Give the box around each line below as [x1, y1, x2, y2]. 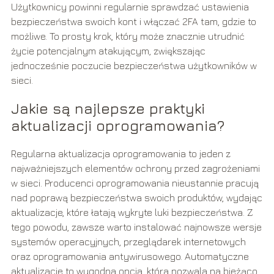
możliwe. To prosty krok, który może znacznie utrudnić [10, 31, 245, 42]
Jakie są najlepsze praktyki [10, 100, 205, 117]
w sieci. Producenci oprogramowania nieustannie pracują [10, 177, 259, 189]
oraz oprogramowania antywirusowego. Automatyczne [10, 251, 249, 262]
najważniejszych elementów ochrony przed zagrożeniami [10, 163, 260, 174]
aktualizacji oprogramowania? [10, 117, 224, 135]
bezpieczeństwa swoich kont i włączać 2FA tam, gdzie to [10, 16, 256, 28]
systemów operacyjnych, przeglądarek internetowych [10, 236, 246, 248]
